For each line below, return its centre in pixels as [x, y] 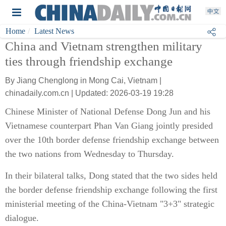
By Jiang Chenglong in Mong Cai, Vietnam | [83, 80]
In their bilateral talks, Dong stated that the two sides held [111, 176]
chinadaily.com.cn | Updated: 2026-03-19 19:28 [89, 93]
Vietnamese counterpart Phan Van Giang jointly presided [109, 126]
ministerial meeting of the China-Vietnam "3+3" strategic [110, 204]
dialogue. [22, 218]
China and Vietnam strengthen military [104, 46]
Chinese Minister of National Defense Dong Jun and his [108, 111]
